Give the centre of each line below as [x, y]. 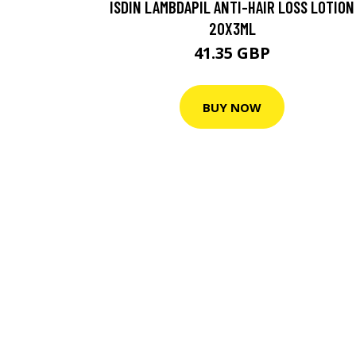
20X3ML [232, 29]
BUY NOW [232, 107]
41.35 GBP [232, 53]
